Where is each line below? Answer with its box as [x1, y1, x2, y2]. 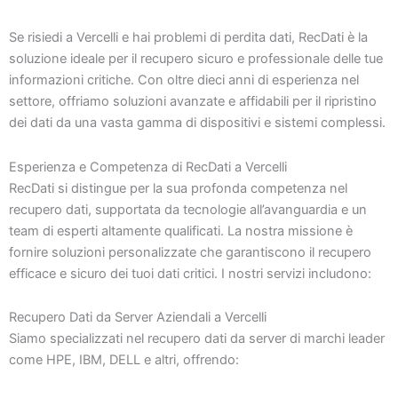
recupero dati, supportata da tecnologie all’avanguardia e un [9, 201, 367, 218]
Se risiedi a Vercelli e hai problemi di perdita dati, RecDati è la [9, 29, 368, 45]
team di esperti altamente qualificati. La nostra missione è [9, 222, 353, 239]
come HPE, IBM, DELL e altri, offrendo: [9, 352, 239, 369]
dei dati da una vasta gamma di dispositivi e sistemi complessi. [9, 115, 386, 131]
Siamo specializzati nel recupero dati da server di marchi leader [9, 330, 385, 347]
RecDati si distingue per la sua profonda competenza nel [9, 179, 347, 196]
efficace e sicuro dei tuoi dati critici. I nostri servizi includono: [9, 265, 371, 282]
